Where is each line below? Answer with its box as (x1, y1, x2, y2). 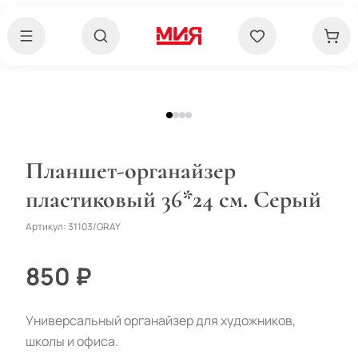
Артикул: (26, 220, 68, 233)
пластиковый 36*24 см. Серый (26, 185, 321, 214)
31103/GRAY (68, 220, 121, 233)
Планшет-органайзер (26, 156, 236, 185)
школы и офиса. (26, 332, 118, 350)
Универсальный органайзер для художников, (26, 312, 296, 329)
